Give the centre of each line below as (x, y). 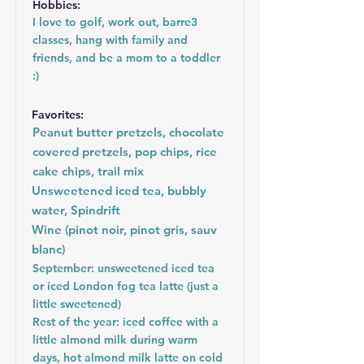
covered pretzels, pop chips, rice (125, 152)
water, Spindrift (76, 210)
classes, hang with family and (110, 40)
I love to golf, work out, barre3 (115, 22)
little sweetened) (77, 304)
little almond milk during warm (115, 340)
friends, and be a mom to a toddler (126, 58)
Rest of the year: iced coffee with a (126, 322)
